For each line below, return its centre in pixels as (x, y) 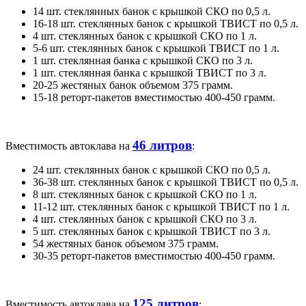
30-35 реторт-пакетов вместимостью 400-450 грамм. (154, 255)
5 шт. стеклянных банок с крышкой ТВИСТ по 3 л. (152, 231)
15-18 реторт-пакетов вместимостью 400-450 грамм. (154, 97)
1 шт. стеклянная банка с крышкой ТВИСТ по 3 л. (150, 72)
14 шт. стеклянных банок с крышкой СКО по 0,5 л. (152, 11)
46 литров (162, 145)
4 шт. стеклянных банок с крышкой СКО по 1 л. (145, 36)
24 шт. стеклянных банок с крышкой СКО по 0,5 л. (152, 169)
